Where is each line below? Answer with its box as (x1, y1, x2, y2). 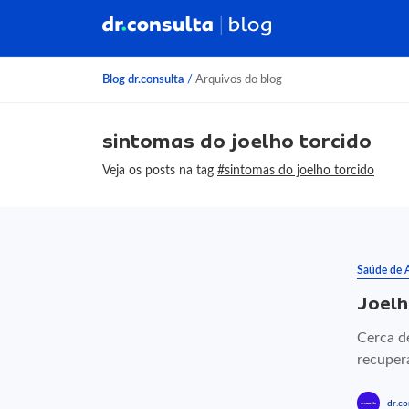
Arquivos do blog (193, 74, 282, 85)
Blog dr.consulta (102, 74, 184, 85)
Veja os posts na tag (102, 163, 217, 177)
